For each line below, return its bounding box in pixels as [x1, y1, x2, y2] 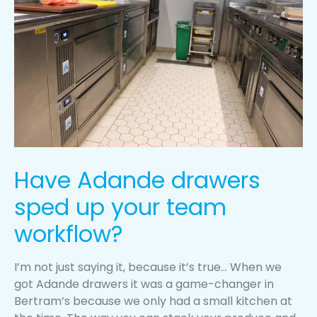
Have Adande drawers [14, 163, 260, 196]
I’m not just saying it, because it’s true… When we [14, 258, 282, 275]
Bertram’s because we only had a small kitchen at [14, 292, 292, 309]
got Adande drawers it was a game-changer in [14, 275, 274, 292]
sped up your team [14, 190, 226, 223]
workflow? [14, 217, 123, 250]
